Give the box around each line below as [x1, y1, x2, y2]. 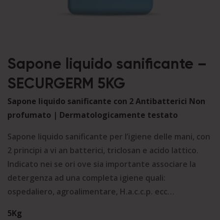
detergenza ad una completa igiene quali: [7, 172, 165, 183]
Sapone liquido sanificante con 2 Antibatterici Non [7, 96, 205, 107]
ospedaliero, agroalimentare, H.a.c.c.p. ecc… [7, 186, 174, 197]
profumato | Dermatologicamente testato [7, 110, 178, 120]
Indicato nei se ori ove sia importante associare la [7, 159, 196, 169]
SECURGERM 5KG [7, 77, 125, 92]
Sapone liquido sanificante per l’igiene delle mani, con [7, 131, 210, 142]
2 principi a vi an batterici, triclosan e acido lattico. [7, 145, 198, 156]
